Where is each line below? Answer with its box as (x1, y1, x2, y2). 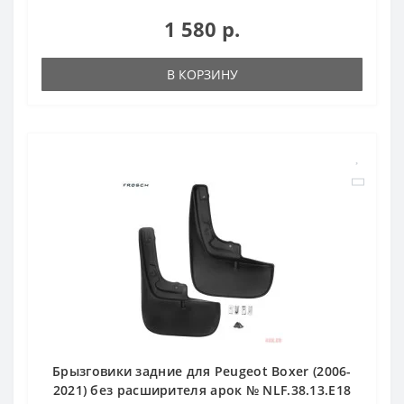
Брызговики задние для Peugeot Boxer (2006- (52, 362, 352, 380)
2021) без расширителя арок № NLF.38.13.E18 (52, 381, 352, 399)
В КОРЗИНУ (166, 65, 238, 83)
